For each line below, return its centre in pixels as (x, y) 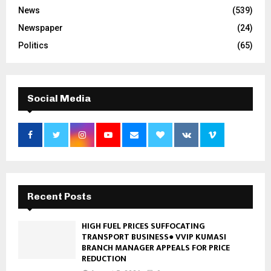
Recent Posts (59, 196)
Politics (33, 45)
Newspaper (41, 28)
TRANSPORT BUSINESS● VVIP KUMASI (154, 237)
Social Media (59, 98)
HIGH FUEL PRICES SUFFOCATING (143, 226)
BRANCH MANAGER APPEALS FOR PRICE (156, 247)
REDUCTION (104, 258)
